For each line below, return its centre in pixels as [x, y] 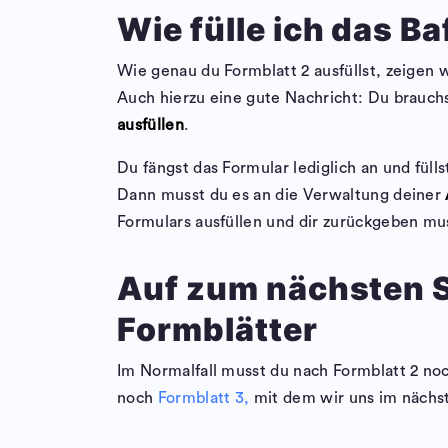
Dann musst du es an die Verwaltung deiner [281, 195]
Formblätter [217, 330]
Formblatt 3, [203, 398]
